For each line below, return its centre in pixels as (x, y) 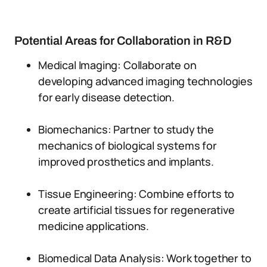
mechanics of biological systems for (128, 145)
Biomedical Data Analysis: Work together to (145, 258)
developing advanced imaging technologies (145, 81)
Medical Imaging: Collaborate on (117, 65)
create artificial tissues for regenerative (136, 210)
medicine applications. (94, 226)
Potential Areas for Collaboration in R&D (123, 41)
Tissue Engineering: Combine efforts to (136, 194)
